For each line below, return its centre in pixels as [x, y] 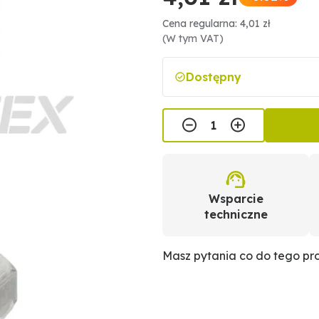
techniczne [236, 214]
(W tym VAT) [193, 38]
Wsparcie [236, 199]
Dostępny [214, 77]
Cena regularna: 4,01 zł [216, 23]
